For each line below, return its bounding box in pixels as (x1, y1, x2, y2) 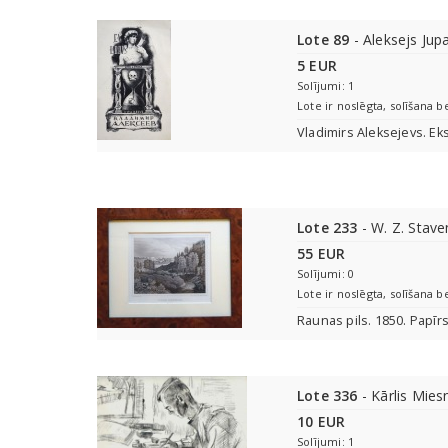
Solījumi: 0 (297, 266, 355, 281)
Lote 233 (297, 218, 358, 237)
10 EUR (297, 412, 346, 431)
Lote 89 (297, 30, 350, 49)
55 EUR (297, 244, 346, 263)
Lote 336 (297, 386, 358, 405)
